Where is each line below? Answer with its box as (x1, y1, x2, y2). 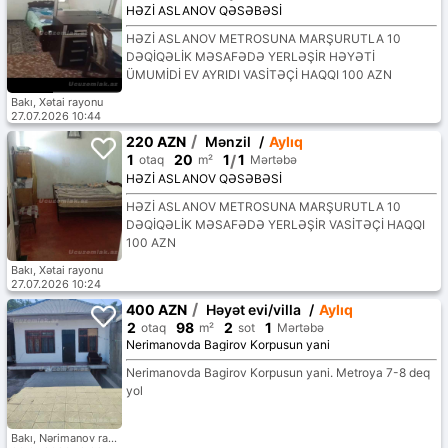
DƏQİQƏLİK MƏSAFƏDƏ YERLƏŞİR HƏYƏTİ (125, 49, 375, 65)
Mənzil (204, 133, 251, 151)
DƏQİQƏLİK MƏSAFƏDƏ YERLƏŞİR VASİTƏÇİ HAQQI (125, 217, 425, 233)
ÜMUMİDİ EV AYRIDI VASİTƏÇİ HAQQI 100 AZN (125, 67, 392, 83)
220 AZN (125, 133, 186, 151)
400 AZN (125, 301, 187, 319)
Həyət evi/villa (205, 301, 301, 319)
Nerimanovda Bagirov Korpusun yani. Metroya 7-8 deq (125, 365, 430, 381)
